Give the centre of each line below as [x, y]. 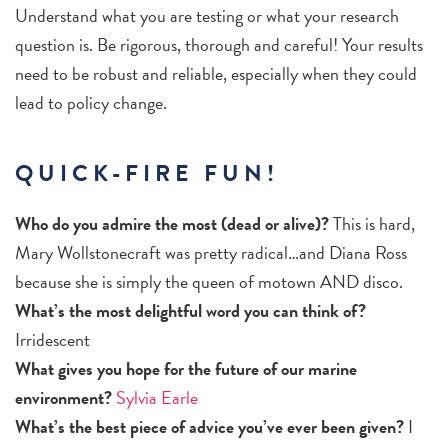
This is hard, [372, 223]
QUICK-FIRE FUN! [147, 173]
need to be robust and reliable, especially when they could [216, 73]
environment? [63, 397]
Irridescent [52, 339]
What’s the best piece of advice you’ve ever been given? [209, 426]
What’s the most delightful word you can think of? [190, 310]
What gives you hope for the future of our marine [186, 368]
